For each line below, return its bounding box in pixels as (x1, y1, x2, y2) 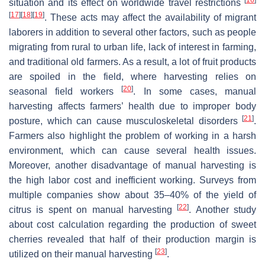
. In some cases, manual (133, 86, 257, 96)
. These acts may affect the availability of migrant (44, 12, 256, 22)
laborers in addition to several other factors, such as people (9, 27, 256, 37)
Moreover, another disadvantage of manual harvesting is (9, 160, 256, 170)
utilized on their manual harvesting (9, 248, 155, 259)
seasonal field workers (9, 86, 122, 96)
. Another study (189, 204, 256, 215)
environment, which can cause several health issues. (9, 145, 256, 156)
